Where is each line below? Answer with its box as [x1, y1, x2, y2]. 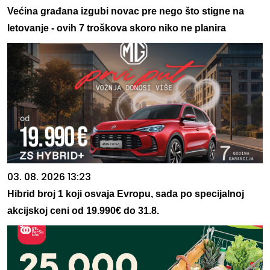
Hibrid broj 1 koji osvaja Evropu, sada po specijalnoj [7, 189, 244, 199]
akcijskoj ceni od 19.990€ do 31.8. [7, 206, 159, 216]
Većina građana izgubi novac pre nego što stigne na [7, 6, 244, 17]
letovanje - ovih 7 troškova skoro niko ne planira [7, 23, 226, 34]
